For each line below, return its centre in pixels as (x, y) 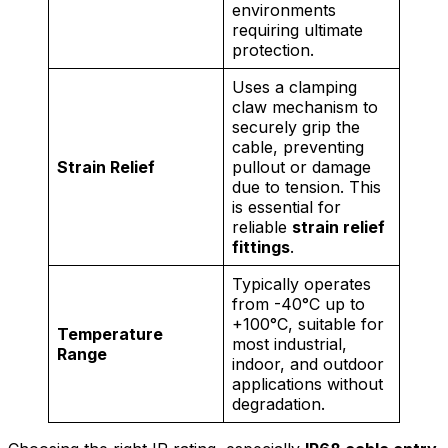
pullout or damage (301, 166)
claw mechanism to (305, 106)
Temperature (110, 333)
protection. (273, 49)
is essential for (286, 206)
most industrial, (289, 343)
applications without (307, 383)
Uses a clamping (294, 86)
